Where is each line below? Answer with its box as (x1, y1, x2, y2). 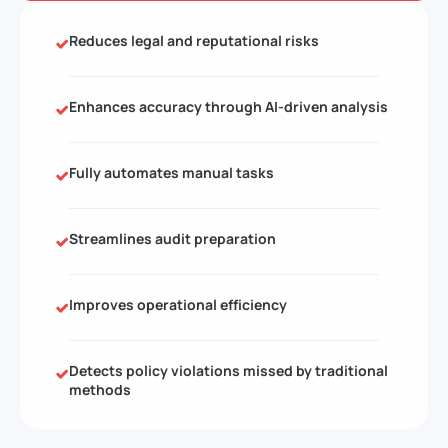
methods (69, 379, 131, 399)
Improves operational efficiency (69, 294, 287, 314)
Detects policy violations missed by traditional (69, 360, 388, 380)
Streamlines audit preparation (69, 228, 276, 248)
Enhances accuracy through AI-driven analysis (69, 96, 388, 116)
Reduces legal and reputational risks (69, 30, 319, 50)
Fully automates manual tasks (69, 162, 274, 182)
